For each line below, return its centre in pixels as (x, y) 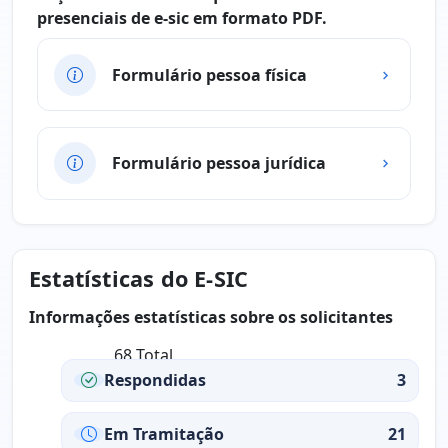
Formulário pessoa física (209, 74)
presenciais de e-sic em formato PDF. (182, 18)
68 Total (143, 354)
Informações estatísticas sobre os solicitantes (211, 316)
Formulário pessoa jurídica (219, 163)
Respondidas (155, 380)
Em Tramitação (164, 433)
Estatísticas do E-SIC (139, 278)
